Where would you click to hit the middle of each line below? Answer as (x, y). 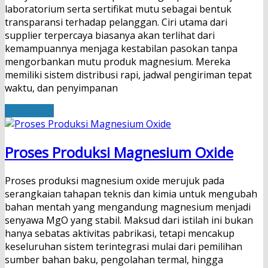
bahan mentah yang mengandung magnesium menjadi (128, 207)
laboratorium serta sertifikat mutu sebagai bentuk (118, 9)
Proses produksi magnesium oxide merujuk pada (115, 181)
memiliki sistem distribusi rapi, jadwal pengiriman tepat (128, 75)
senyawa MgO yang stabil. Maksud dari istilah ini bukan (129, 220)
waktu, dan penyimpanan (61, 88)
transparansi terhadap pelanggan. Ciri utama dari (116, 22)
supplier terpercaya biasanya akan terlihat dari (110, 36)
